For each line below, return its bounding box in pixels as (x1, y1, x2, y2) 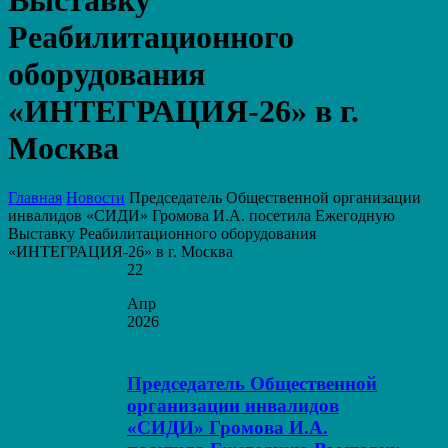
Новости (66, 188, 125, 206)
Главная (8, 188, 62, 206)
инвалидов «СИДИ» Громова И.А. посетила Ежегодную (8, 206, 395, 224)
